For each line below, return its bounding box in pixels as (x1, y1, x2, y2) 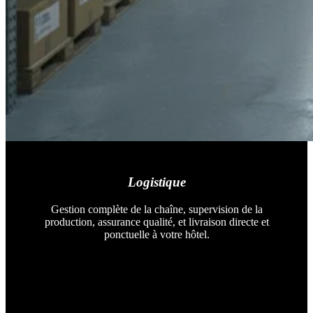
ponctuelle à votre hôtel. (103, 228, 210, 240)
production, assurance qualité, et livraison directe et (44, 215, 269, 228)
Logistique (127, 175, 186, 190)
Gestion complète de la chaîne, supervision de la (50, 203, 263, 215)
